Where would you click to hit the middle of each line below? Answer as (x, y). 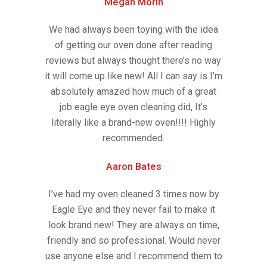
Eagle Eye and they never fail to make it (133, 210)
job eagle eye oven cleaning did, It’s (133, 107)
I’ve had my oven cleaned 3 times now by (133, 194)
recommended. (133, 138)
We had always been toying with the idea (133, 30)
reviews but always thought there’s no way (133, 61)
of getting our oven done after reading (133, 45)
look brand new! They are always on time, (133, 225)
